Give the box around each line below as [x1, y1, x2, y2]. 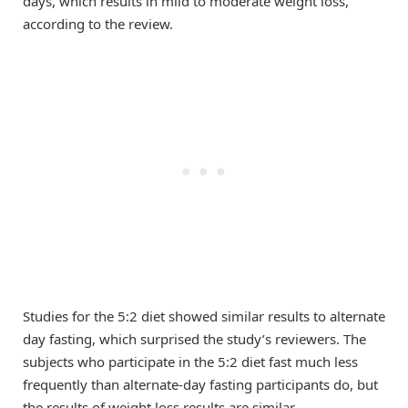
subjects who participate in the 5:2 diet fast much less [23, 352, 358, 371]
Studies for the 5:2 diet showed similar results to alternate [23, 306, 385, 325]
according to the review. [23, 14, 173, 33]
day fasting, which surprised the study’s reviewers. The [23, 329, 366, 348]
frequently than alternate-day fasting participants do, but [23, 374, 378, 393]
